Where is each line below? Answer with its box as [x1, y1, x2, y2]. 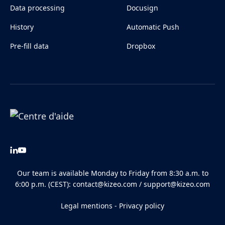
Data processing [10, 3, 65, 13]
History [10, 22, 34, 32]
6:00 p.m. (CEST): [15, 179, 73, 189]
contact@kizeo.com [73, 179, 137, 189]
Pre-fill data [10, 41, 49, 51]
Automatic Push [127, 22, 179, 32]
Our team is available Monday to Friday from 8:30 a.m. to [17, 168, 208, 178]
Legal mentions [61, 201, 113, 211]
